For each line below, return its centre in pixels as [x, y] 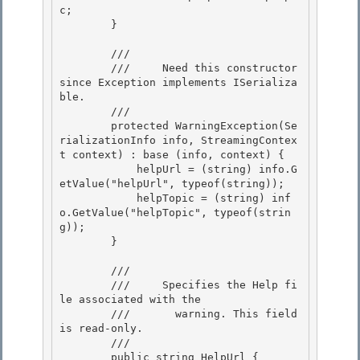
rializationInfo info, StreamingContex [178, 141]
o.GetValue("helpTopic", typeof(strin [175, 213]
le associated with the [130, 300]
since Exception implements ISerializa [178, 83]
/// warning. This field [85, 314]
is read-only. [101, 329]
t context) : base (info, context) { [172, 155]
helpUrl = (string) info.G [98, 170]
